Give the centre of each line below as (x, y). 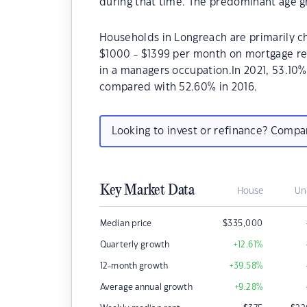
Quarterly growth (135, 245)
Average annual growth (146, 287)
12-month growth (134, 266)
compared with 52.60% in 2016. (179, 87)
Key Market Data (147, 191)
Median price (126, 223)
